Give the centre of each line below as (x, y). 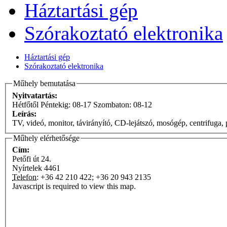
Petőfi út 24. (32, 159)
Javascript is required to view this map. (74, 186)
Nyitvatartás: (36, 95)
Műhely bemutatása (44, 83)
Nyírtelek (27, 168)
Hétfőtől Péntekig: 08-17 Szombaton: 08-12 (82, 104)
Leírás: (25, 113)
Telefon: (25, 177)
